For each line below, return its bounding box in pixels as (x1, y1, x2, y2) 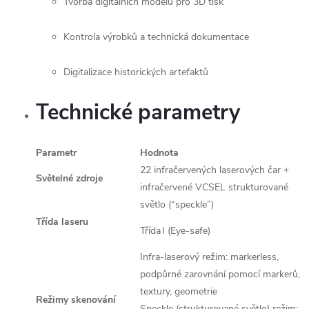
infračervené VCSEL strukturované (140, 181, 288, 194)
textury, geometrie (140, 285, 220, 298)
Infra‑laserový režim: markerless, (140, 250, 279, 263)
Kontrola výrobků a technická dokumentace (63, 30, 249, 43)
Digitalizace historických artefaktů (63, 66, 208, 79)
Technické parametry (36, 98, 246, 127)
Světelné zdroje (36, 172, 103, 185)
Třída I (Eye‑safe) (140, 224, 210, 237)
